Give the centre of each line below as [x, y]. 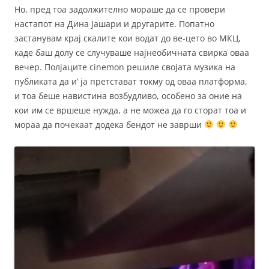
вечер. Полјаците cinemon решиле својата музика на [125, 67]
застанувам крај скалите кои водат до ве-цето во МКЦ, [128, 38]
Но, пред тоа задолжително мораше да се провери [120, 10]
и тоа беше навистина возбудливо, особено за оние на [128, 96]
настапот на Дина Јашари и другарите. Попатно [114, 24]
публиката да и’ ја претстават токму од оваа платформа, [131, 82]
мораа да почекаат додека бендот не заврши [109, 125]
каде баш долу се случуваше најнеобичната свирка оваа [132, 53]
